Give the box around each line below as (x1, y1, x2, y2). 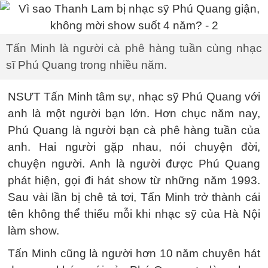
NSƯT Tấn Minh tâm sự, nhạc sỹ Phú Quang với (8, 90, 260, 103)
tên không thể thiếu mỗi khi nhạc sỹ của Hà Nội (8, 208, 260, 220)
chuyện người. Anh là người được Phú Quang (8, 157, 260, 170)
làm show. (8, 224, 59, 237)
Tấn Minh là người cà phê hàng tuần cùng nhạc (6, 42, 262, 54)
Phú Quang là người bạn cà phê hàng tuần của (8, 124, 260, 136)
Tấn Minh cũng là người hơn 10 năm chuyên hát (8, 247, 260, 260)
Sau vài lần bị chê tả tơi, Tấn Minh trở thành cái (8, 191, 260, 203)
